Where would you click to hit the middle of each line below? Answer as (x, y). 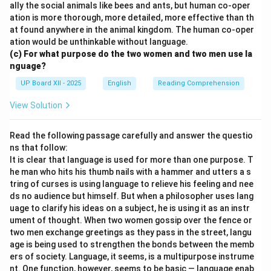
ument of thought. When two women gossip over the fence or (131, 220)
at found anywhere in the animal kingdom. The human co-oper (132, 30)
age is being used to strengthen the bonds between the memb (132, 244)
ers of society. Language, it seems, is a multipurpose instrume (132, 256)
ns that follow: (39, 148)
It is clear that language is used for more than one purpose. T (132, 160)
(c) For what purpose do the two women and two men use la (131, 54)
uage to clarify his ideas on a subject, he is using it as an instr (130, 208)
